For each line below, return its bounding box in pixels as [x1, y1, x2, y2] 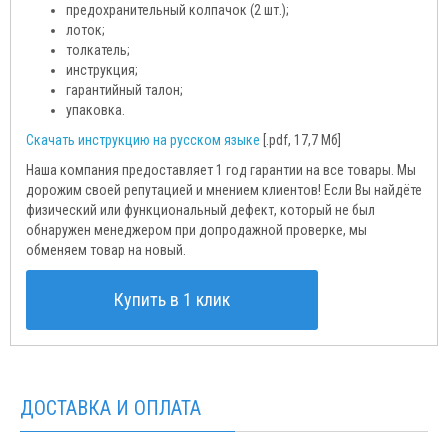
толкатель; [66, 42, 130, 59]
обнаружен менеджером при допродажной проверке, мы [26, 222, 367, 239]
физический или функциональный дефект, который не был [26, 202, 375, 219]
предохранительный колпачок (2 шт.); [66, 2, 289, 19]
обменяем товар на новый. [26, 242, 186, 259]
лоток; [66, 22, 105, 39]
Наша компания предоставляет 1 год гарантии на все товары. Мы [26, 162, 416, 179]
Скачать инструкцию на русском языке [26, 132, 260, 149]
